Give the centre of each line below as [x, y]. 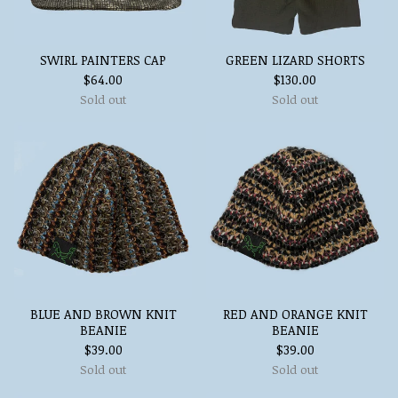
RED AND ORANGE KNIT [295, 314]
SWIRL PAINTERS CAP [103, 60]
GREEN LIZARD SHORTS [295, 60]
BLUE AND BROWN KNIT [103, 314]
